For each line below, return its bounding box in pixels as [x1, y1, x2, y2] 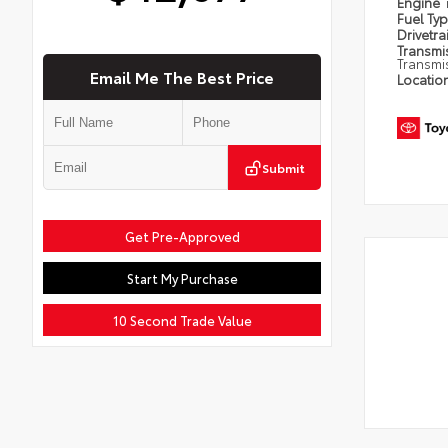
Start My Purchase [126, 269, 238, 288]
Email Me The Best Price [90, 65, 274, 89]
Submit [262, 159, 306, 177]
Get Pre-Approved [124, 227, 240, 246]
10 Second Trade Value [112, 311, 252, 330]
